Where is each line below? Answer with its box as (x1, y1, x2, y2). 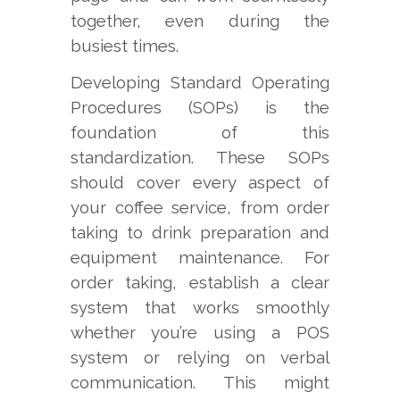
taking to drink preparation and (71, 221, 329, 242)
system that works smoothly (71, 296, 329, 317)
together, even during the (71, 10, 329, 30)
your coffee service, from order (71, 196, 329, 217)
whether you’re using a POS (71, 321, 329, 342)
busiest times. (71, 35, 179, 55)
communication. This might (71, 371, 329, 392)
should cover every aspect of (71, 171, 329, 192)
